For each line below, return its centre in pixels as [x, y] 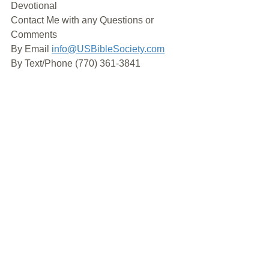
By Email [31, 49]
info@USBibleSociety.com [108, 49]
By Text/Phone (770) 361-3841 [76, 63]
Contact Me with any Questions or [83, 20]
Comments [34, 35]
